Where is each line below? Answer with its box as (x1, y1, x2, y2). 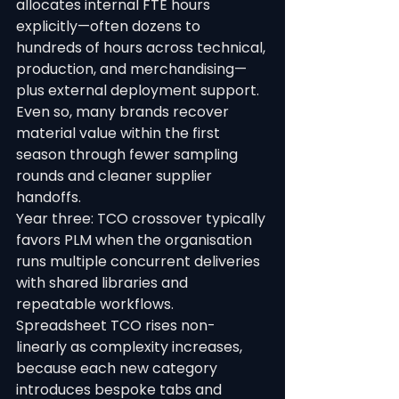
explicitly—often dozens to (16, 16, 204, 37)
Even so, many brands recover (16, 102, 232, 122)
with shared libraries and (16, 273, 191, 293)
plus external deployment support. (16, 80, 263, 101)
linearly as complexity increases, (16, 337, 246, 357)
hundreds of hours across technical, (16, 37, 269, 58)
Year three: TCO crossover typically (16, 208, 269, 229)
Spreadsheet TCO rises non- (16, 315, 216, 336)
